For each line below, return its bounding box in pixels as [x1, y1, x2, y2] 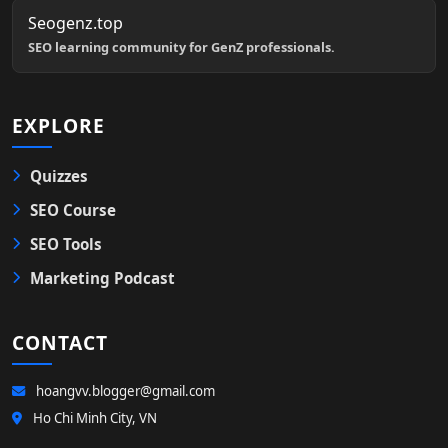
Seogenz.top [28, 12, 123, 34]
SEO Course [30, 200, 116, 220]
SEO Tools [30, 234, 102, 254]
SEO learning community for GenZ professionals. [28, 38, 335, 56]
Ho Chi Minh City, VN [30, 409, 157, 427]
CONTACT [12, 329, 108, 356]
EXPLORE [12, 112, 105, 139]
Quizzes [30, 166, 88, 186]
